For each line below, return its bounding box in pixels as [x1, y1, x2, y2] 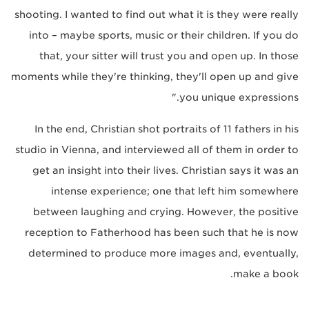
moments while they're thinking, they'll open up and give [11, 71, 299, 83]
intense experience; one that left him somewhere [51, 186, 299, 197]
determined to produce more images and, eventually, [28, 248, 299, 259]
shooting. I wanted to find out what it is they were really [14, 9, 299, 21]
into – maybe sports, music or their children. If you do [29, 30, 299, 41]
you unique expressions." [179, 92, 299, 103]
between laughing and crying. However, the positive [33, 206, 299, 218]
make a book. [233, 268, 299, 280]
